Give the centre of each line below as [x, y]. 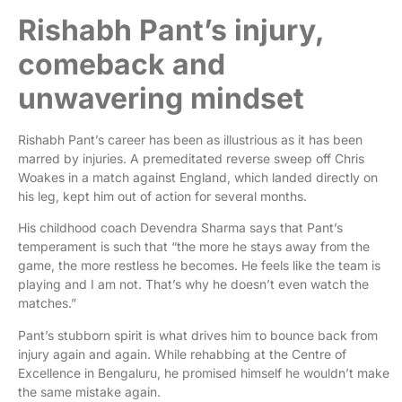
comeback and [122, 64]
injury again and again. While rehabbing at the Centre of [182, 354]
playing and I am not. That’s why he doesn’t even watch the [193, 284]
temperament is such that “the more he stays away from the [194, 247]
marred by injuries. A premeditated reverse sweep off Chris [191, 158]
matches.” [47, 303]
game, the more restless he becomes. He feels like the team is [199, 266]
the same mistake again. [91, 391]
